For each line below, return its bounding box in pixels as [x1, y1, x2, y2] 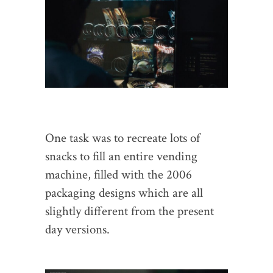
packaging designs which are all [45, 185, 203, 202]
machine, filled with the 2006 [45, 166, 192, 183]
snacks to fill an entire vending [45, 148, 197, 165]
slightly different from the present [45, 203, 214, 220]
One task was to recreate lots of [45, 130, 200, 147]
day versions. [45, 221, 110, 238]
